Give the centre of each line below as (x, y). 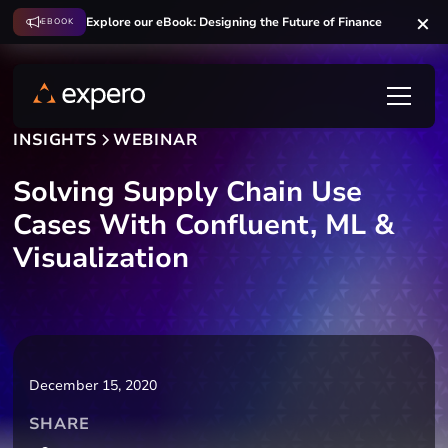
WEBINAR (155, 140)
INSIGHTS (55, 140)
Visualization (101, 258)
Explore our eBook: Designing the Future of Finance (234, 21)
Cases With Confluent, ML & (204, 225)
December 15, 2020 (93, 385)
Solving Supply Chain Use (188, 192)
